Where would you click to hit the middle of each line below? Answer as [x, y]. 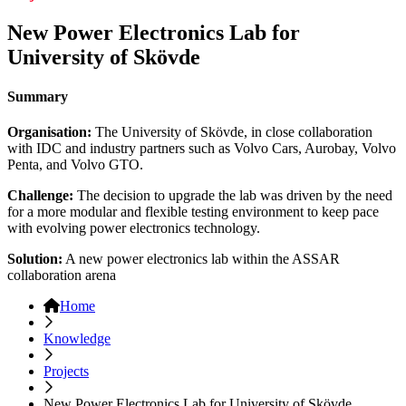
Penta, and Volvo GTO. [75, 165]
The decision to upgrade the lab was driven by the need [233, 196]
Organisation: [49, 132]
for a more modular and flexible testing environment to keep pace [193, 212]
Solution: [35, 259]
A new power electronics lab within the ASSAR [201, 259]
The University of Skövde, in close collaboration [232, 132]
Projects [66, 372]
